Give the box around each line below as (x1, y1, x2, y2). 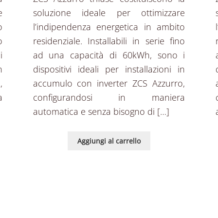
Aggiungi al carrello (77, 136, 141, 145)
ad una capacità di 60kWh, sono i (33, 49, 185, 61)
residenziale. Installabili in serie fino (33, 35, 185, 47)
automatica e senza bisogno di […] (33, 106, 169, 118)
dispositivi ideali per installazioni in (33, 63, 185, 75)
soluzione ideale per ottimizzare (33, 7, 185, 19)
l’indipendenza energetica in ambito (33, 21, 185, 33)
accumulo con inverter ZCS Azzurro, (33, 77, 185, 90)
